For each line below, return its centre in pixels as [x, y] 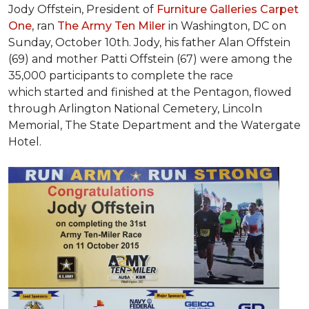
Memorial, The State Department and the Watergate [154, 125]
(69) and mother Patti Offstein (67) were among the [150, 59]
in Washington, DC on [226, 26]
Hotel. [25, 142]
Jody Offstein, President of [82, 9]
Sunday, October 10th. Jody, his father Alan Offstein [149, 42]
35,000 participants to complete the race [121, 76]
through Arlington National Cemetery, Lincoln [135, 109]
